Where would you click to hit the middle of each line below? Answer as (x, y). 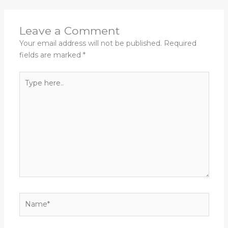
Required (180, 43)
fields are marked (51, 55)
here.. (28, 88)
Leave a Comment (69, 30)
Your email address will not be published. (90, 43)
